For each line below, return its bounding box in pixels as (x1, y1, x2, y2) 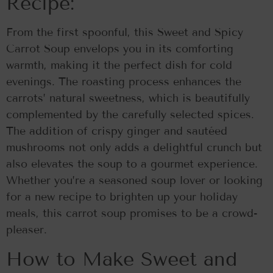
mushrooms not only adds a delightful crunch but (6, 141, 262, 155)
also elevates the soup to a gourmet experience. (6, 157, 258, 171)
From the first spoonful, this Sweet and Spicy (6, 26, 243, 40)
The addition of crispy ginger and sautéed (6, 124, 227, 138)
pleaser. (6, 223, 47, 237)
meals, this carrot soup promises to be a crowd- (6, 207, 258, 221)
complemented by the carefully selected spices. (6, 108, 254, 122)
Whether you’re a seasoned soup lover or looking (6, 174, 263, 188)
